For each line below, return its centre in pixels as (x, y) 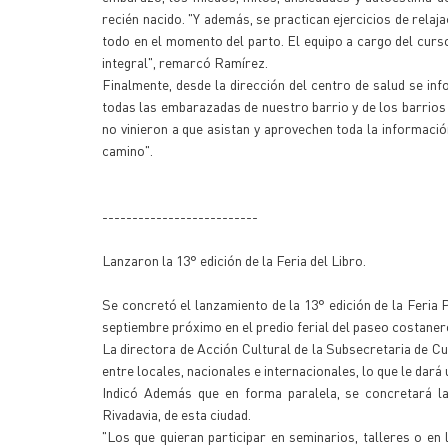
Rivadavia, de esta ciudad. (176, 414)
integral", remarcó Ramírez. (185, 62)
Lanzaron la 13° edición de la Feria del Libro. (234, 260)
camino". (127, 150)
